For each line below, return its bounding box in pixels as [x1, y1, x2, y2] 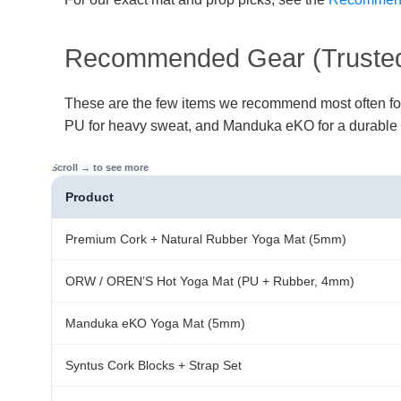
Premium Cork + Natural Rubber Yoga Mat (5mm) [65, 231, 346, 246]
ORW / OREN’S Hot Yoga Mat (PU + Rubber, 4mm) [65, 273, 354, 288]
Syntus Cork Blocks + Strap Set [65, 357, 242, 372]
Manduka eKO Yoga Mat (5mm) [65, 315, 245, 330]
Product [65, 189, 114, 204]
